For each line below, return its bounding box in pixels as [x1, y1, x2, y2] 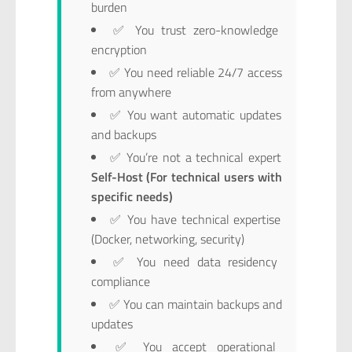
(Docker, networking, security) [90, 229, 244, 248]
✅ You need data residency [113, 251, 278, 271]
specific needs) [90, 186, 173, 206]
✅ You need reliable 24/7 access [109, 62, 282, 82]
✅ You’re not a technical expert [110, 147, 281, 167]
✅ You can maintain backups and [108, 294, 283, 313]
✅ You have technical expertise [110, 209, 281, 229]
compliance [90, 271, 150, 291]
